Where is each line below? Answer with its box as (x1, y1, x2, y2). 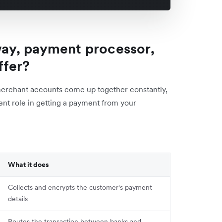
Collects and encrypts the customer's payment (8, 182, 152, 192)
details (8, 194, 28, 203)
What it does (8, 160, 49, 169)
